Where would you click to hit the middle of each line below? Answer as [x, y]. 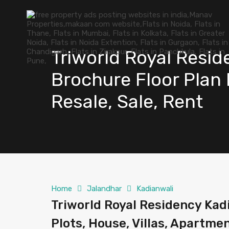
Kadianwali [155, 189]
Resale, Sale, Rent [127, 101]
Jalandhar [104, 189]
